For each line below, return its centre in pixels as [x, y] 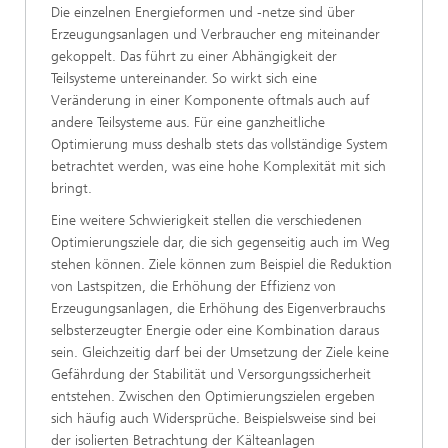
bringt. [75, 188]
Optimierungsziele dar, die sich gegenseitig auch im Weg [220, 242]
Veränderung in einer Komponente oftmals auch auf [210, 100]
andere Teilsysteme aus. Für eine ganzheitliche [188, 122]
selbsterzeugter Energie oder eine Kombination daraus [215, 330]
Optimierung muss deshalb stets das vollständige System [219, 144]
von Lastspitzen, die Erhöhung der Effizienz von [193, 286]
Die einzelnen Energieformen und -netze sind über [203, 12]
